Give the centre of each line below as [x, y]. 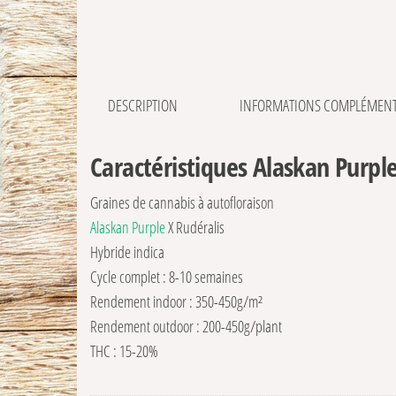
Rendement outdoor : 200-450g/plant [186, 327]
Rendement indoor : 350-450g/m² [176, 302]
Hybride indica [127, 252]
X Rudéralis [195, 228]
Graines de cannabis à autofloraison [182, 203]
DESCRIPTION [143, 106]
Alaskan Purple [128, 228]
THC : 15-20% [124, 351]
